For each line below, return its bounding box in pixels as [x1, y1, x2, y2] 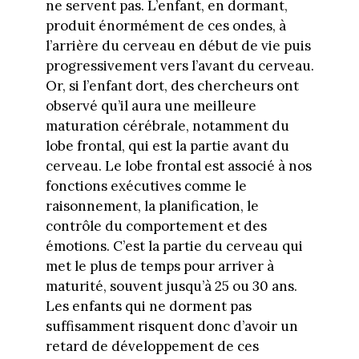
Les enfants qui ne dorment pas [45, 297, 252, 316]
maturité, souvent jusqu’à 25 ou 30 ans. [45, 277, 297, 296]
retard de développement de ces [45, 337, 259, 356]
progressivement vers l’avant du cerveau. [45, 57, 314, 75]
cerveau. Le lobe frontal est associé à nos [45, 157, 312, 175]
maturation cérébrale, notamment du [45, 117, 289, 135]
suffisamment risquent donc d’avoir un [45, 317, 298, 336]
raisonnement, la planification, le [45, 197, 259, 216]
